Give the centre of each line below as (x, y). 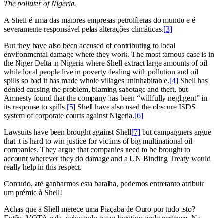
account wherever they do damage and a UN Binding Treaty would (107, 158)
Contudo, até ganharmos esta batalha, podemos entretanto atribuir (104, 183)
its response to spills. (35, 107)
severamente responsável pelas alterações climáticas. (84, 29)
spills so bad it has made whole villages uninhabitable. (87, 80)
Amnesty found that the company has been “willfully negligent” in (106, 98)
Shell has (193, 80)
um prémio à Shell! (33, 192)
